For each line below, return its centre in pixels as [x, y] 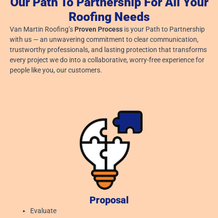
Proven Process [99, 29]
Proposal [109, 200]
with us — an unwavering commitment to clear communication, [104, 39]
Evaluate [43, 211]
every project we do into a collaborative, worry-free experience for [107, 60]
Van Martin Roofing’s [42, 29]
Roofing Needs [109, 17]
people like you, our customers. [56, 70]
